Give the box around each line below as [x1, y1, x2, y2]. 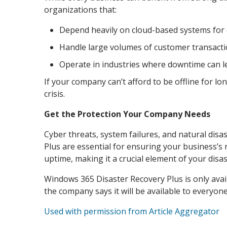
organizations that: [44, 4, 117, 15]
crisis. [44, 88, 65, 99]
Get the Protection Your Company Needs [44, 108, 212, 120]
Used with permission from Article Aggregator [44, 205, 219, 217]
